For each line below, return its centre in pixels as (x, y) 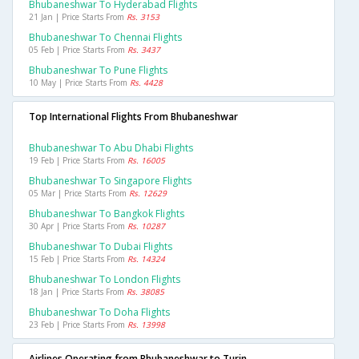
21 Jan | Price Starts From (78, 17)
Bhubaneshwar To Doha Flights (99, 313)
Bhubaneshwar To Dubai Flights (101, 247)
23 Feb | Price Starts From (78, 325)
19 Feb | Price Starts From (78, 161)
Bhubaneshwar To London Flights (105, 280)
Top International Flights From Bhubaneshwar (133, 117)
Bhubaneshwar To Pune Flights (98, 71)
